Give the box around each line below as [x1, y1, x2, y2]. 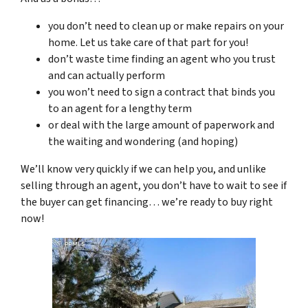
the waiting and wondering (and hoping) [48, 133, 238, 149]
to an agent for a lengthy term [48, 100, 192, 116]
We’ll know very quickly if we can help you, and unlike [21, 161, 266, 177]
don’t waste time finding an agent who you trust [48, 51, 276, 67]
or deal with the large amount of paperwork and [48, 117, 274, 133]
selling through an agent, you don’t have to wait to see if [21, 177, 287, 193]
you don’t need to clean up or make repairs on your [48, 18, 284, 34]
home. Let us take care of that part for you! [48, 34, 248, 50]
